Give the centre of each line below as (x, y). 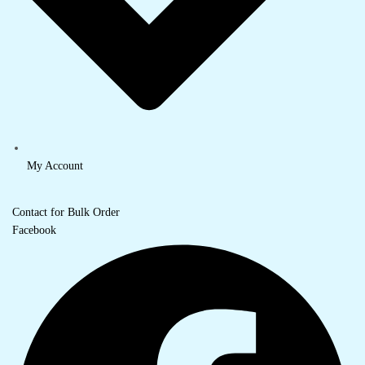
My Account (55, 165)
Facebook (34, 230)
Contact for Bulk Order (66, 212)
